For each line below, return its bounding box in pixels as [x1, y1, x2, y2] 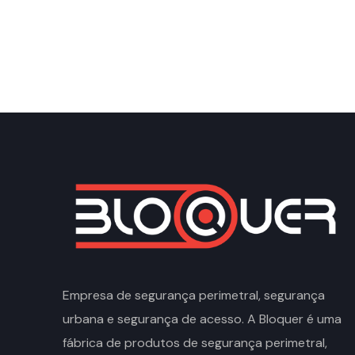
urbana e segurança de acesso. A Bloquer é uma [63, 310, 342, 327]
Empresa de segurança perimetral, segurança [63, 286, 325, 303]
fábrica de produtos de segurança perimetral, [63, 334, 327, 351]
